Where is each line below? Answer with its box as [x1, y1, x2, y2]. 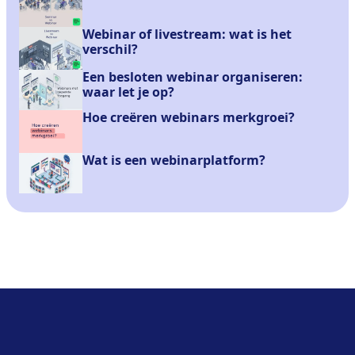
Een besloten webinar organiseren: [82, 67, 303, 86]
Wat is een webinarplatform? [82, 151, 265, 169]
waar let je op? [82, 82, 174, 101]
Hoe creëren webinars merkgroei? [82, 108, 295, 126]
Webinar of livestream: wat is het [82, 25, 292, 43]
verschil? [82, 40, 138, 58]
